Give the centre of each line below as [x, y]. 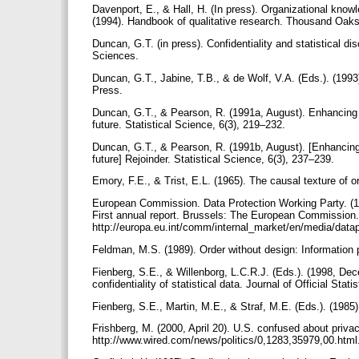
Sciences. [117, 56]
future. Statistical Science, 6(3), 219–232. [190, 124]
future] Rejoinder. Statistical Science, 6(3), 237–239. [215, 159]
